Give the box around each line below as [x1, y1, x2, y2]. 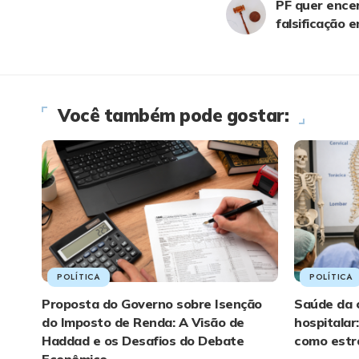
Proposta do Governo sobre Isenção [42, 295, 262, 312]
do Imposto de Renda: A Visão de [42, 313, 244, 330]
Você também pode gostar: [58, 103, 288, 127]
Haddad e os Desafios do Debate [42, 332, 244, 349]
